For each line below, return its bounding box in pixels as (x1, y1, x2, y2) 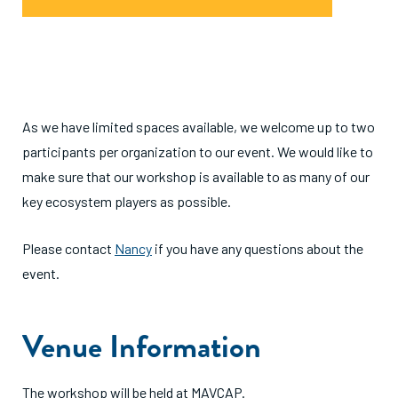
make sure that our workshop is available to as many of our (22, 168, 370, 186)
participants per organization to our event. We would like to (22, 143, 373, 161)
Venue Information (22, 322, 261, 370)
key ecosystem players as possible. (22, 193, 234, 211)
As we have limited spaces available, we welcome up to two (22, 118, 375, 136)
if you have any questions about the (152, 240, 363, 258)
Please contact (22, 240, 115, 258)
